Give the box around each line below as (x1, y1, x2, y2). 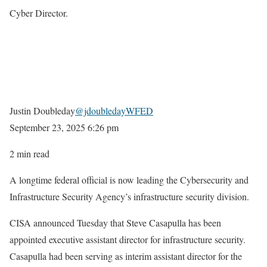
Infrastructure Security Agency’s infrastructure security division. (10, 190, 249, 203)
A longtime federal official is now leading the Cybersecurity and (10, 173, 249, 186)
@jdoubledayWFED (75, 104, 153, 117)
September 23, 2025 (10, 120, 85, 133)
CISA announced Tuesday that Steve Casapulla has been (10, 216, 221, 229)
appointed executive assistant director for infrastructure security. (10, 232, 246, 246)
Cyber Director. (10, 6, 68, 19)
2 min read (10, 147, 49, 160)
